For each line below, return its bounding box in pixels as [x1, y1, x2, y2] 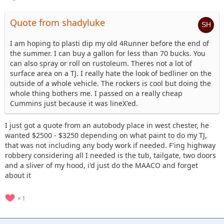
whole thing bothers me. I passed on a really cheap [10, 88, 182, 98]
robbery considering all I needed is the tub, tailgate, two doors [5, 150, 216, 160]
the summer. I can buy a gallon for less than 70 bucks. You [10, 48, 205, 58]
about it [5, 170, 31, 180]
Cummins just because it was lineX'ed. [10, 98, 138, 108]
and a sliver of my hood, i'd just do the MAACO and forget [5, 160, 198, 170]
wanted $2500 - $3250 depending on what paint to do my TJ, [5, 130, 207, 140]
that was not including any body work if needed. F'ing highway [5, 140, 215, 150]
